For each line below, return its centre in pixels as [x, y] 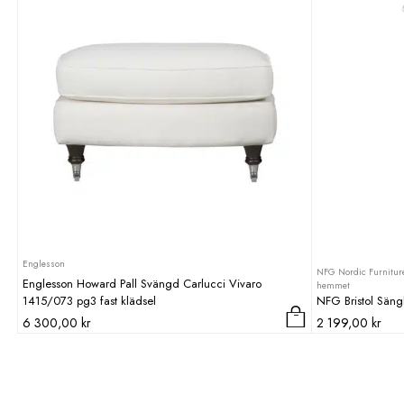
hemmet [334, 285]
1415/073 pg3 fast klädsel [89, 300]
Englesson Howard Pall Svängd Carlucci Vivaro [142, 283]
